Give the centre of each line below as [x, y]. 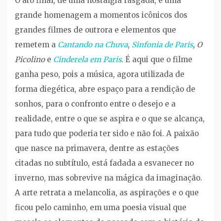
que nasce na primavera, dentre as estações [97, 148]
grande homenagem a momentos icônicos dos [101, 15]
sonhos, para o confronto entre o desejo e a [95, 104]
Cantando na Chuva [93, 45]
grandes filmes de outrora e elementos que [95, 30]
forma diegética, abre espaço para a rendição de [105, 89]
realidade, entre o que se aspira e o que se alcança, [110, 119]
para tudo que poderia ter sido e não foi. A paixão [107, 134]
